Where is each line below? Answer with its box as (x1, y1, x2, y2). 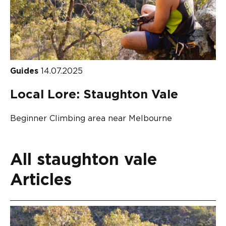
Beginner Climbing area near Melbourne (10, 114, 172, 123)
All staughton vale (10, 151, 157, 168)
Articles (10, 172, 72, 188)
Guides (10, 67, 41, 75)
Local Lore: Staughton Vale (10, 88, 178, 101)
